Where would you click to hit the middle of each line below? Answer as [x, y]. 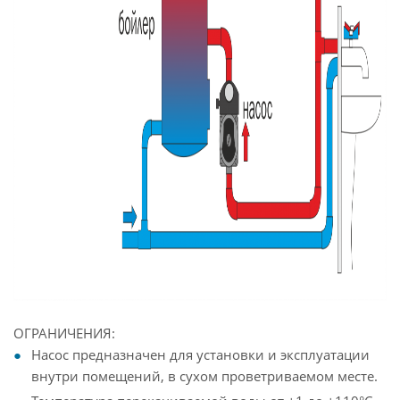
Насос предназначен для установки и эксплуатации [200, 354]
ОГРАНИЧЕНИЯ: [64, 333]
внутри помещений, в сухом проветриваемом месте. [204, 376]
